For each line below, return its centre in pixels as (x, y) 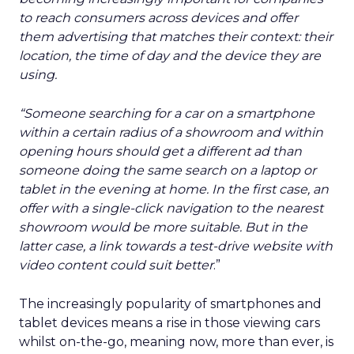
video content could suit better (116, 265)
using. (38, 75)
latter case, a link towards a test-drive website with (176, 246)
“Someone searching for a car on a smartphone (167, 113)
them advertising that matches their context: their (176, 37)
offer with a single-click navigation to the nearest (171, 208)
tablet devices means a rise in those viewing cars (169, 323)
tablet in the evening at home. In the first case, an (174, 189)
